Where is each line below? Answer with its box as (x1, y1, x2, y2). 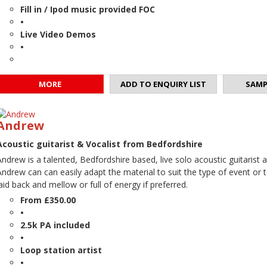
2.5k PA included (20, 219, 90, 231)
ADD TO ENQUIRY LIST (120, 79, 206, 90)
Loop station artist (20, 244, 102, 256)
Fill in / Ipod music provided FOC (20, 4, 155, 15)
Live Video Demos (20, 29, 96, 41)
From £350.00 (20, 194, 76, 206)
